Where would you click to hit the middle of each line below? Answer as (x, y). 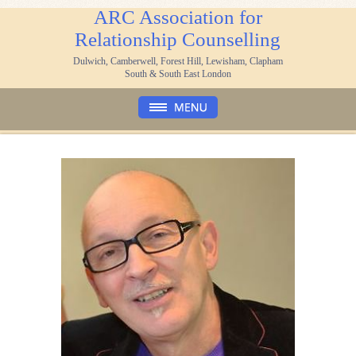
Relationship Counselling (178, 39)
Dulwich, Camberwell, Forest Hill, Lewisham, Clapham (178, 61)
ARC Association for (178, 17)
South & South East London (178, 74)
